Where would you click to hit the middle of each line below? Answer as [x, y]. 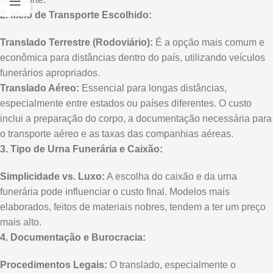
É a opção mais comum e [209, 42]
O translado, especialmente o [172, 265]
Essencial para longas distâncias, [153, 88]
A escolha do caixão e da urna [171, 176]
